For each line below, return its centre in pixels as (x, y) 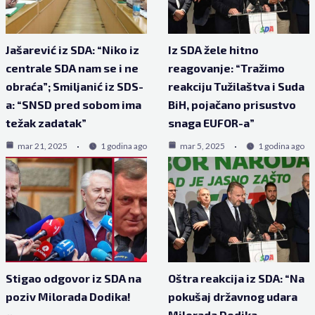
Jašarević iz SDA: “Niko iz (72, 50)
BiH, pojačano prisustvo (232, 105)
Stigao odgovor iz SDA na (73, 278)
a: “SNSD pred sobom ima (73, 105)
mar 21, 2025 (42, 146)
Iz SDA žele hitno (213, 50)
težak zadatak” (46, 123)
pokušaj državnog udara (233, 297)
